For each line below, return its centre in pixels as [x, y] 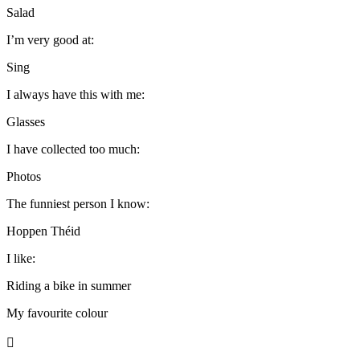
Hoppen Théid [43, 231]
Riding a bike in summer [69, 285]
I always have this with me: [76, 94]
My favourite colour [57, 313]
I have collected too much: [73, 149]
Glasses [26, 121]
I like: [21, 258]
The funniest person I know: [78, 203]
